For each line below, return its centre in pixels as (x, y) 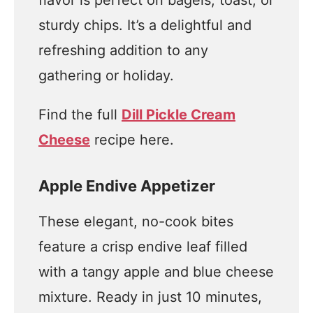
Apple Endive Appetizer (127, 186)
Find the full (80, 115)
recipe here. (132, 140)
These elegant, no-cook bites (136, 221)
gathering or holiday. (106, 75)
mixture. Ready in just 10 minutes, (150, 297)
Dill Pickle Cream (179, 115)
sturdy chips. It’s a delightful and (145, 25)
